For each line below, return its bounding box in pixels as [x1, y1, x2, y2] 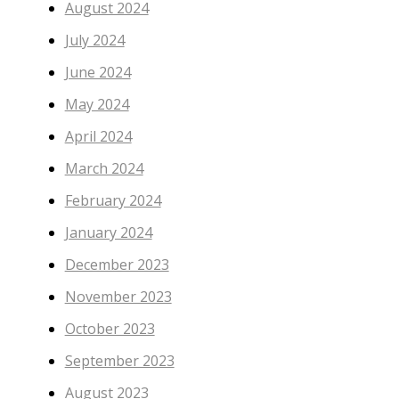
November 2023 [64, 287, 172, 307]
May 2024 [64, 94, 129, 115]
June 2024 [64, 62, 131, 83]
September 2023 [64, 351, 175, 371]
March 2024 [64, 159, 143, 179]
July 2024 [64, 30, 125, 51]
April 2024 [64, 126, 132, 147]
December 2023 [64, 255, 169, 275]
